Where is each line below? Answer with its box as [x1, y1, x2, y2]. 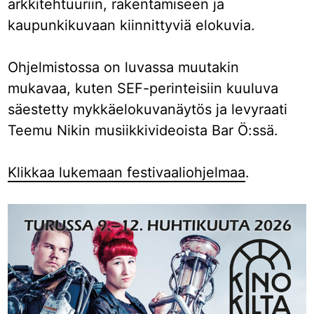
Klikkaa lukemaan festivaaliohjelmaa [8, 163, 246, 181]
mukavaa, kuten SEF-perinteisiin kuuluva [8, 79, 279, 97]
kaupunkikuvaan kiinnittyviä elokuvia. [8, 16, 256, 34]
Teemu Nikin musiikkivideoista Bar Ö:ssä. [8, 121, 279, 139]
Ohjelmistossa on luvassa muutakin [8, 58, 240, 76]
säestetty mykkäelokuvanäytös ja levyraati [8, 100, 288, 118]
